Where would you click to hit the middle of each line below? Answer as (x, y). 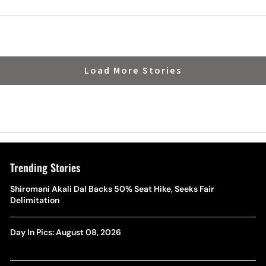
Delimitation (34, 200)
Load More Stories (133, 71)
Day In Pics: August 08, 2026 (65, 232)
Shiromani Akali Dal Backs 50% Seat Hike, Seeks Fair (112, 189)
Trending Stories (45, 167)
